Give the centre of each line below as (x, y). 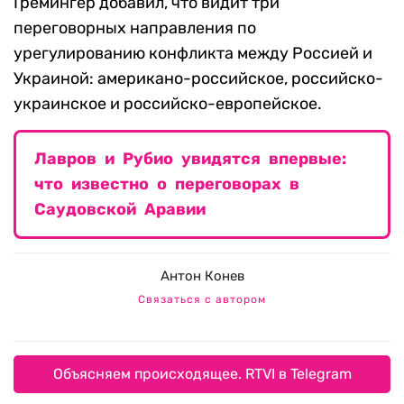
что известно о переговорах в (167, 184)
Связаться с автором (202, 300)
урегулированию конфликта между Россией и (193, 54)
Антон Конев (202, 276)
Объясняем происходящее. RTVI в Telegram (202, 374)
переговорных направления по (135, 28)
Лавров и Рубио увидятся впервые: (190, 159)
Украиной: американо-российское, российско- (198, 79)
